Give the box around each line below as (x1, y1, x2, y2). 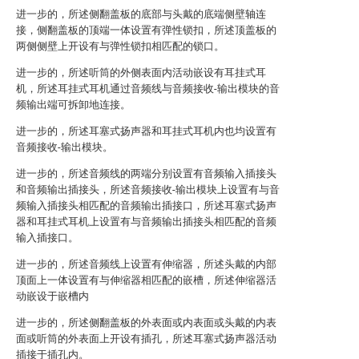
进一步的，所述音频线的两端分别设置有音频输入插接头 (16, 167, 276, 179)
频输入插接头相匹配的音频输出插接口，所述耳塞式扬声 (16, 200, 276, 212)
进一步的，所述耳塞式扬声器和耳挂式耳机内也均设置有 (16, 125, 276, 137)
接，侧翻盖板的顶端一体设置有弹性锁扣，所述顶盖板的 (16, 24, 276, 36)
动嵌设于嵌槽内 (16, 290, 89, 302)
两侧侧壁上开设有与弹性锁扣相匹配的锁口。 (16, 40, 224, 52)
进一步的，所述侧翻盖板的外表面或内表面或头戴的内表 (16, 317, 276, 329)
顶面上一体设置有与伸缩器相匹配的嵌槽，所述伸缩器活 (16, 274, 276, 286)
